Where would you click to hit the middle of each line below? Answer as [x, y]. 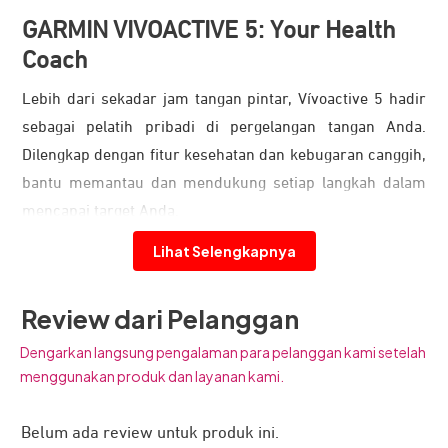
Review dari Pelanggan [160, 318]
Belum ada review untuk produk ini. [150, 433]
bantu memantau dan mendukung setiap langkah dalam [224, 183]
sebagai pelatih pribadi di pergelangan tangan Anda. [224, 127]
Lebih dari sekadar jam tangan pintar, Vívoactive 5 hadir [224, 99]
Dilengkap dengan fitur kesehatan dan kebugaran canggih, [224, 155]
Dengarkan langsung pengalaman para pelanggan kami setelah [223, 351]
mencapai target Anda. [100, 211]
